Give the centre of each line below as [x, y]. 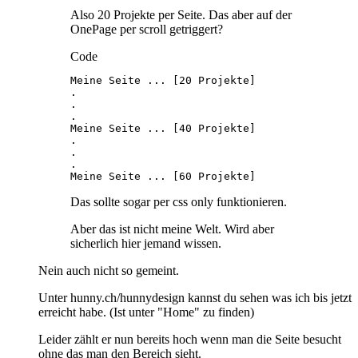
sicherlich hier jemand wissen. [146, 243]
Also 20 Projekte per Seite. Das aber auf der [181, 14]
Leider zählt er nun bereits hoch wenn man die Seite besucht [190, 339]
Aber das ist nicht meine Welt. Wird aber [172, 229]
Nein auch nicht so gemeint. [109, 270]
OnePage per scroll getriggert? [147, 29]
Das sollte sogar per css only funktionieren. [179, 201]
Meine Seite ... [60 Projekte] [163, 176]
